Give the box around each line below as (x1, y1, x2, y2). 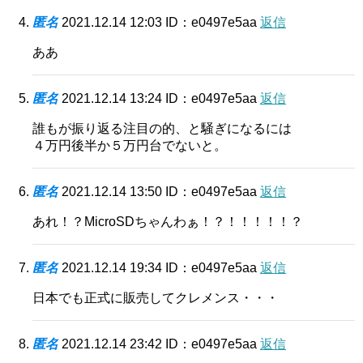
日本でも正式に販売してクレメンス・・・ (32, 290, 279, 305)
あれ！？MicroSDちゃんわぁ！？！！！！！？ (32, 214, 303, 228)
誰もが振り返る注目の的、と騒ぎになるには (32, 121, 292, 135)
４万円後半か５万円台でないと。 (32, 138, 227, 152)
